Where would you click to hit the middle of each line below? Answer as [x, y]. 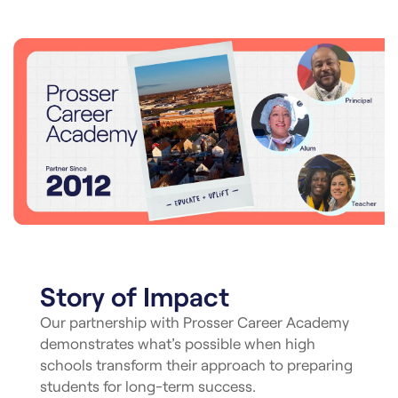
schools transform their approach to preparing [196, 364]
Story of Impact [135, 295]
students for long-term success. [148, 385]
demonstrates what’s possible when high [178, 342]
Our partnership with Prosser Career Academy [195, 321]
